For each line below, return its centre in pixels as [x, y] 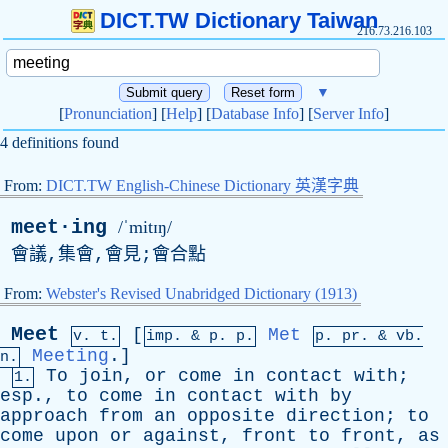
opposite [231, 416]
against [181, 436]
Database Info [255, 113]
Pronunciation [108, 113]
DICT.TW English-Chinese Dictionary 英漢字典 [202, 185]
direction [335, 416]
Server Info [348, 113]
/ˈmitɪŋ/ [145, 227]
